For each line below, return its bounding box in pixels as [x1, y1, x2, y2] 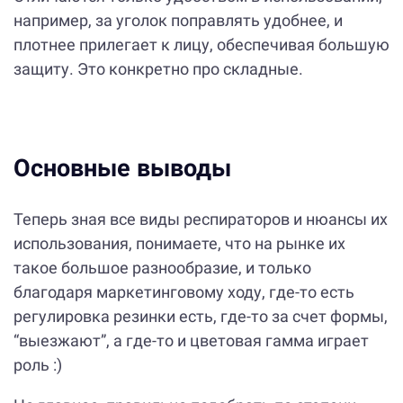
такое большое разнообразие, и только [13, 257, 311, 277]
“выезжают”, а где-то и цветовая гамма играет [13, 330, 369, 350]
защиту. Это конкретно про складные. [13, 58, 303, 78]
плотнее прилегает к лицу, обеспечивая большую [13, 34, 390, 54]
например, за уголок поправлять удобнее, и [13, 10, 343, 30]
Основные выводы [13, 153, 231, 183]
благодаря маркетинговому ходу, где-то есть [13, 282, 354, 301]
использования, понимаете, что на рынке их [13, 233, 345, 253]
